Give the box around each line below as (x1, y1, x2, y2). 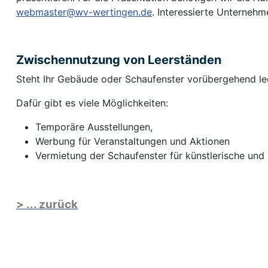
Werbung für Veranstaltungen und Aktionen (35, 135, 230, 148)
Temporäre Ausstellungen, (35, 121, 153, 133)
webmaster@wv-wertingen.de (16, 6, 153, 19)
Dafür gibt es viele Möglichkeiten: (16, 97, 169, 109)
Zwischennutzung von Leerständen (16, 53, 222, 68)
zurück (39, 197, 78, 212)
